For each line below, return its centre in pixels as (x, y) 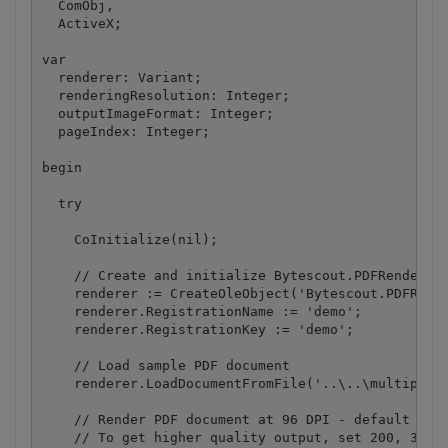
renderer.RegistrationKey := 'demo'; (197, 329)
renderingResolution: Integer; (165, 95)
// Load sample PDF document (165, 365)
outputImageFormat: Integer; (157, 113)
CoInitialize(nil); (129, 239)
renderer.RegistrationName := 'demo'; (201, 311)
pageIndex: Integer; (125, 131)
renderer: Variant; (121, 77)
